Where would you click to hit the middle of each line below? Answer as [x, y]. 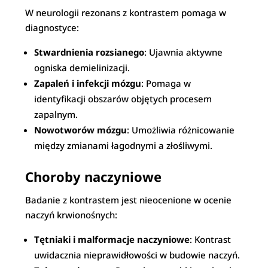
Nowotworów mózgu [81, 130]
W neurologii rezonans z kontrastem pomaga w [126, 13]
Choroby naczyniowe [94, 176]
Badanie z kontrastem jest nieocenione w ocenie [129, 200]
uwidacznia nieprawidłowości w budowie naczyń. [137, 255]
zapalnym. [56, 114]
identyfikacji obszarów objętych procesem [123, 99]
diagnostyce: [52, 28]
